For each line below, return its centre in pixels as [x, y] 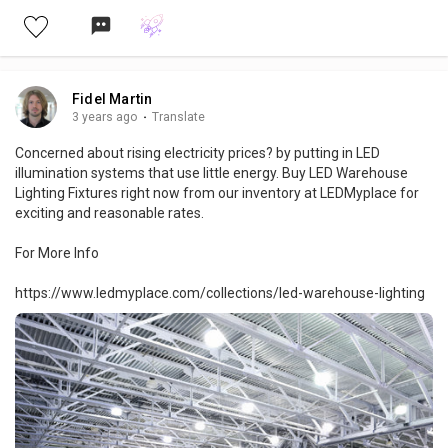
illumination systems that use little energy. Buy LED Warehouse [211, 172]
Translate [178, 116]
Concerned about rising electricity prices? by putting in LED [197, 152]
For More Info [57, 252]
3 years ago [105, 116]
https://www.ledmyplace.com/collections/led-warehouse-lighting [220, 292]
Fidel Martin [112, 98]
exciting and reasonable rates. [109, 212]
